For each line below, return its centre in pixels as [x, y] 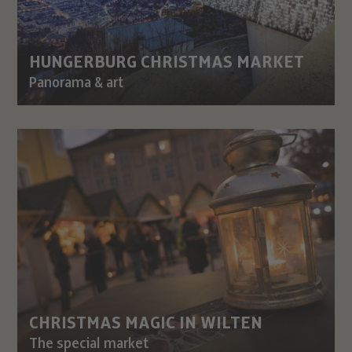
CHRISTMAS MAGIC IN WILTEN [146, 323]
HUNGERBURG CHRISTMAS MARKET [167, 62]
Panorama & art [77, 82]
